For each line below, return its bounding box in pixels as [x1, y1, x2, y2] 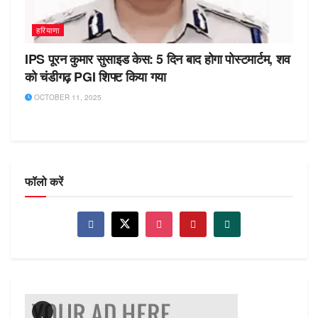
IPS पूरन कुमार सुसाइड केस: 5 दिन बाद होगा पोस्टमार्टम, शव [25, 50, 290, 69]
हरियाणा [36, 24, 60, 36]
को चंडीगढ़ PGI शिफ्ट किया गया [25, 67, 166, 87]
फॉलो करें [25, 173, 63, 190]
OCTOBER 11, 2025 [32, 92, 102, 103]
